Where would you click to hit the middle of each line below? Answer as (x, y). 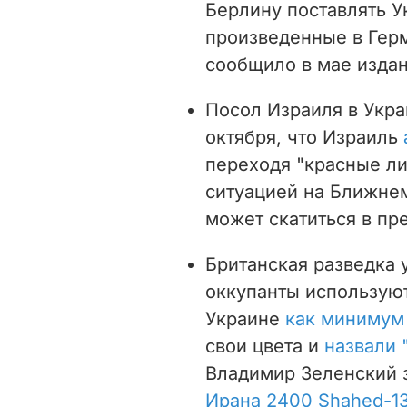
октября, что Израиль (304, 137)
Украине (245, 318)
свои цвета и (265, 346)
